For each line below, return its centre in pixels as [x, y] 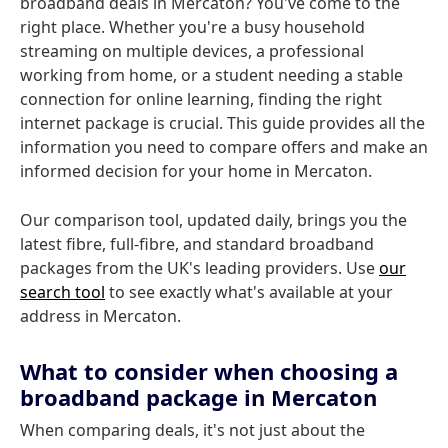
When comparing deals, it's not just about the [192, 430]
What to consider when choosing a [209, 371]
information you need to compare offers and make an [224, 147]
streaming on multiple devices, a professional [192, 51]
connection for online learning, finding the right [201, 99]
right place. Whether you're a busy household [192, 27]
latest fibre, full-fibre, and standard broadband [197, 244]
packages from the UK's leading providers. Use [199, 268]
